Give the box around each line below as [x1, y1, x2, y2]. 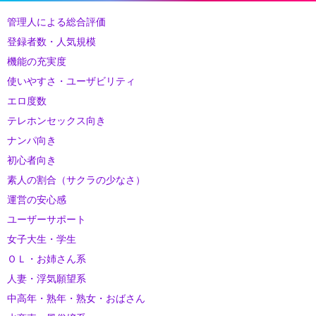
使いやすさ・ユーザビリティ [7, 75, 135, 87]
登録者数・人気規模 [7, 35, 96, 47]
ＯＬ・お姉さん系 [7, 253, 86, 265]
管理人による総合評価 [7, 16, 106, 28]
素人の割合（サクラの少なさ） [7, 174, 145, 186]
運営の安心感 [7, 193, 66, 205]
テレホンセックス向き [7, 114, 106, 126]
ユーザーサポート [7, 213, 86, 225]
